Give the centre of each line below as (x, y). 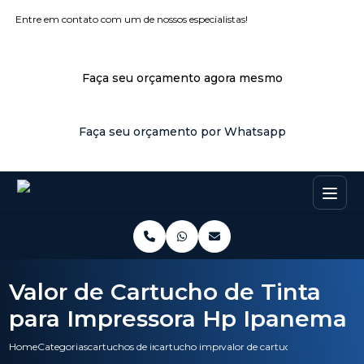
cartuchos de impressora (145, 347)
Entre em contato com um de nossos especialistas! (132, 19)
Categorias (63, 347)
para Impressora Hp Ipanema (178, 318)
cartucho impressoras (205, 347)
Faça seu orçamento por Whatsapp (182, 132)
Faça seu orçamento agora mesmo (182, 78)
